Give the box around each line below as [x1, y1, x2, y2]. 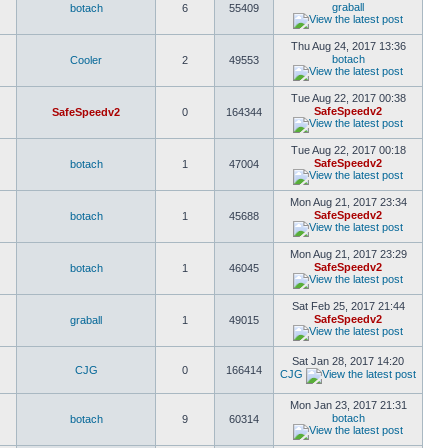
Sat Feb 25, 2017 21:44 [291, 300, 405, 312]
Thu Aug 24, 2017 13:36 [290, 40, 406, 52]
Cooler [70, 54, 102, 66]
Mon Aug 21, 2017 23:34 [289, 196, 407, 208]
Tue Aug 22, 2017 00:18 [290, 144, 406, 156]
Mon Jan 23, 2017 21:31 [289, 399, 407, 411]
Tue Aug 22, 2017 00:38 [290, 92, 406, 104]
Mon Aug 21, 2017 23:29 [289, 248, 407, 260]
